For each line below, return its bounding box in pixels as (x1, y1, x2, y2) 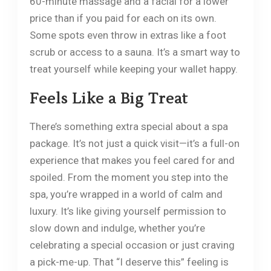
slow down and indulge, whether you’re (29, 221, 205, 234)
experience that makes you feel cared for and (29, 154, 235, 166)
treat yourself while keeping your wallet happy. (29, 62, 238, 75)
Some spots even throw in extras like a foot (29, 28, 226, 41)
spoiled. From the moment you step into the (29, 171, 228, 183)
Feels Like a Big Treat (29, 89, 188, 108)
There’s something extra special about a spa (29, 120, 228, 132)
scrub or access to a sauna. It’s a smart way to (29, 45, 240, 58)
